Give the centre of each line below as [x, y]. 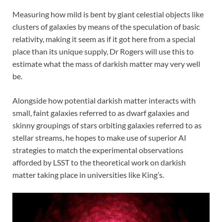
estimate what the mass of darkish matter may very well [106, 64]
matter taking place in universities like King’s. [88, 175]
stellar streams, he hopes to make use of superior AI [99, 138]
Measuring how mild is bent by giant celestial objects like [108, 14]
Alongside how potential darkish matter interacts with [104, 101]
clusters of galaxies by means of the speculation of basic [106, 27]
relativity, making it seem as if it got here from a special [104, 39]
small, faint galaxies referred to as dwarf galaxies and [101, 113]
